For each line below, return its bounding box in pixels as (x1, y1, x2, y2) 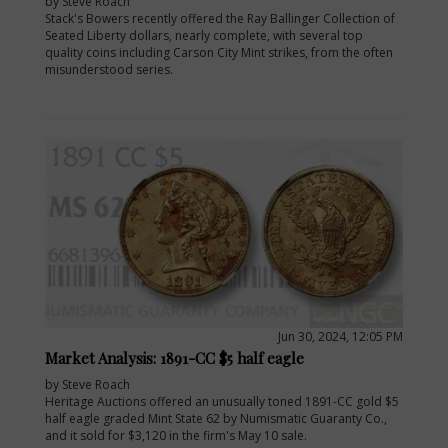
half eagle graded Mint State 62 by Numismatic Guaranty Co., (45, 409, 387, 427)
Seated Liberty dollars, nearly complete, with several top (45, 26, 363, 44)
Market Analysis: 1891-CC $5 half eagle (45, 347, 304, 368)
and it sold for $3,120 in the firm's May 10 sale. (45, 426, 307, 444)
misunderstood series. (45, 60, 173, 78)
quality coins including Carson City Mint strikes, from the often (45, 43, 393, 61)
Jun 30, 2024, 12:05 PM (278, 327, 403, 345)
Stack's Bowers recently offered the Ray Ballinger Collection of (45, 9, 395, 27)
